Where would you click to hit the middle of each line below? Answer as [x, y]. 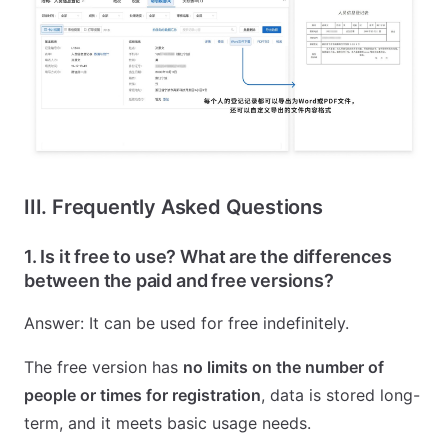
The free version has [103, 366]
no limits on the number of [283, 366]
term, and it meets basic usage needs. [167, 422]
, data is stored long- [340, 394]
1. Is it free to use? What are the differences [208, 256]
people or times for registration [142, 394]
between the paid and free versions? [179, 280]
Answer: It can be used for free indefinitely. [186, 322]
